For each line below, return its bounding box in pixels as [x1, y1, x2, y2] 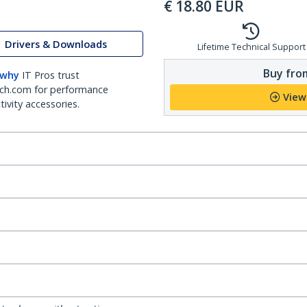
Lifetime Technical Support [197, 41, 306, 53]
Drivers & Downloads [5, 37, 107, 51]
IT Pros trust [22, 69, 79, 82]
